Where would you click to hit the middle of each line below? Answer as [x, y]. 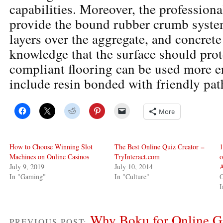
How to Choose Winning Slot [51, 146]
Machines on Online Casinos [49, 156]
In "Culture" [132, 176]
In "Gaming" [28, 176]
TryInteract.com [137, 156]
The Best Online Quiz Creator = [160, 146]
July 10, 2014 [134, 166]
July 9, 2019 [27, 166]
